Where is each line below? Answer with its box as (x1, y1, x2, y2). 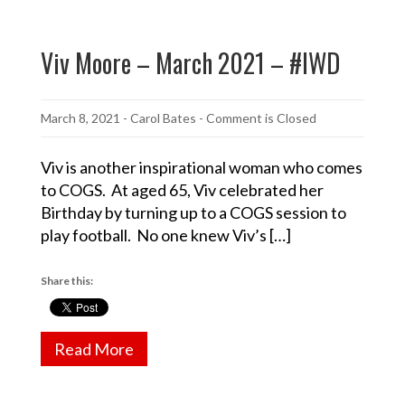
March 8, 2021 (41, 109, 120, 126)
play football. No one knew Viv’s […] (41, 224, 291, 245)
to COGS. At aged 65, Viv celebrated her (41, 179, 324, 200)
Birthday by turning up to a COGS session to (41, 202, 346, 222)
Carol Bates (130, 109, 196, 126)
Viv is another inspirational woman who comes (41, 156, 363, 177)
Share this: (41, 273, 93, 287)
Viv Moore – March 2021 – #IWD (41, 43, 340, 81)
